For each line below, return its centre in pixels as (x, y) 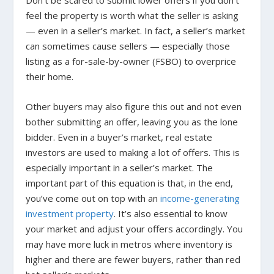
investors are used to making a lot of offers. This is (133, 153)
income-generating (200, 198)
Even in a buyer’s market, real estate (135, 137)
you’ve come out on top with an (93, 198)
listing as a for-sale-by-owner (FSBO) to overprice (131, 61)
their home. (50, 77)
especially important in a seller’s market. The (120, 168)
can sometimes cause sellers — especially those (128, 46)
